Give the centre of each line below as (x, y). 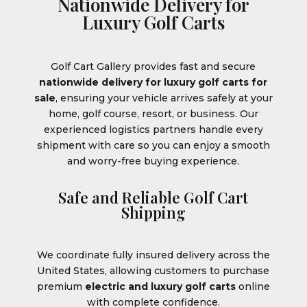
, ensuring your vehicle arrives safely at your (164, 98)
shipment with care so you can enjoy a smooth (153, 146)
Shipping (153, 213)
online (253, 287)
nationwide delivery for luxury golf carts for (153, 83)
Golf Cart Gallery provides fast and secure (153, 67)
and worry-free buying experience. (153, 161)
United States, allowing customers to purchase (153, 271)
